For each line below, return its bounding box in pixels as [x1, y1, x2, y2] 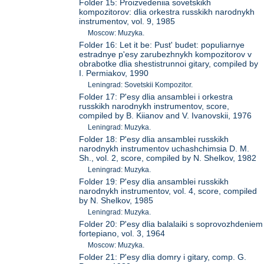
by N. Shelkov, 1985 [79, 195, 154, 205]
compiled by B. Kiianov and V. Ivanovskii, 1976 [79, 110, 252, 120]
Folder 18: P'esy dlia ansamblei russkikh [79, 134, 229, 144]
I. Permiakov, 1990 [79, 68, 149, 78]
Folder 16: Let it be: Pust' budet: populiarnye [79, 39, 245, 49]
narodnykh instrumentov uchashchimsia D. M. [79, 143, 250, 153]
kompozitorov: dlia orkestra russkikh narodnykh [79, 6, 255, 16]
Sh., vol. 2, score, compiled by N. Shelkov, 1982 [79, 153, 257, 163]
